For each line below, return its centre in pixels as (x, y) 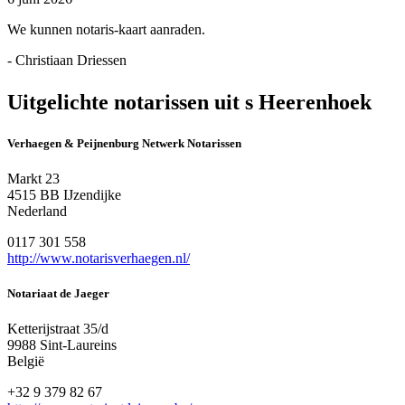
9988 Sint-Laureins (62, 345)
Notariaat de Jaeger (58, 294)
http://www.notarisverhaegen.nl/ (99, 259)
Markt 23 (33, 179)
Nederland (37, 212)
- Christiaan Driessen (67, 60)
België (26, 362)
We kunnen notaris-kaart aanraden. (106, 29)
